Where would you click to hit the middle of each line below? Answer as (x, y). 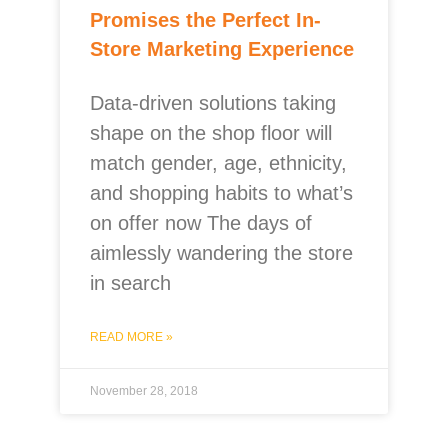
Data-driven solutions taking (213, 103)
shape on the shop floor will (211, 133)
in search (130, 283)
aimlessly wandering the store (221, 253)
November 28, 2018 (144, 391)
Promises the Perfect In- (205, 20)
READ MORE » (131, 337)
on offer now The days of (201, 223)
